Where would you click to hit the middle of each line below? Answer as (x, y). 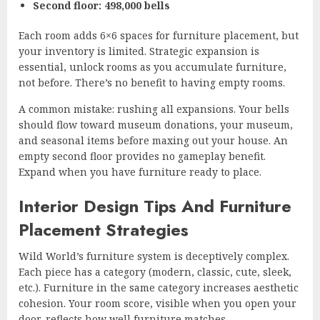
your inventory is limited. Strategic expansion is (139, 51)
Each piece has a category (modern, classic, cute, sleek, (155, 271)
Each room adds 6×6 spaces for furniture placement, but (159, 35)
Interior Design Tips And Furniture (155, 206)
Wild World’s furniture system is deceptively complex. (154, 256)
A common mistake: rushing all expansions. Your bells (154, 109)
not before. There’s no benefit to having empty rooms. (152, 82)
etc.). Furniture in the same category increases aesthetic (159, 287)
